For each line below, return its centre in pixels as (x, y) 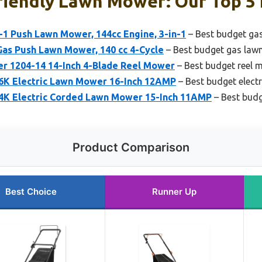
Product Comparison (131, 148)
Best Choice (31, 192)
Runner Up (174, 192)
